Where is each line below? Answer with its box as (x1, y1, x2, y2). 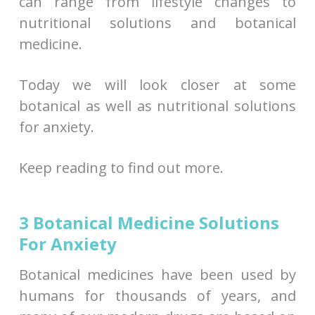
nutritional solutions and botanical (18, 13, 297, 32)
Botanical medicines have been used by (18, 264, 297, 284)
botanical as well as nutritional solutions (18, 96, 297, 115)
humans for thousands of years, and (18, 285, 297, 305)
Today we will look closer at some (18, 75, 297, 94)
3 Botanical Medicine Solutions (18, 210, 279, 234)
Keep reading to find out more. (18, 157, 224, 177)
